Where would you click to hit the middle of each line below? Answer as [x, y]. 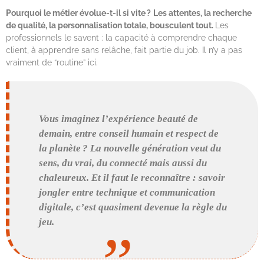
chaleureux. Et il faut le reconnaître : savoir [132, 177]
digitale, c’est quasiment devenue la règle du [133, 207]
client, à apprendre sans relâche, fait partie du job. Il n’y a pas [124, 50]
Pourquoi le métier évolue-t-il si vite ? [78, 13]
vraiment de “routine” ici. [52, 63]
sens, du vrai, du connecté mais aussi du [123, 163]
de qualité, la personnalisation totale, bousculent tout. [110, 26]
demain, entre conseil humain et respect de [129, 133]
